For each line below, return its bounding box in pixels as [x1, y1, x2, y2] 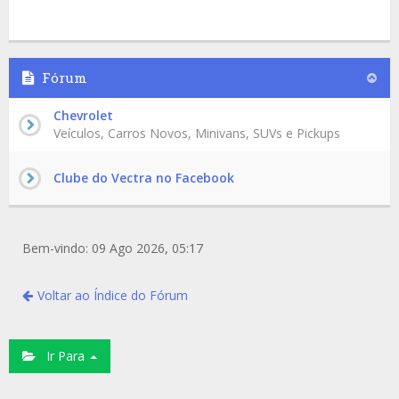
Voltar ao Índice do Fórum [37, 287, 188, 304]
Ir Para [36, 347, 88, 364]
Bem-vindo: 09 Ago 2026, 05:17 [22, 240, 203, 256]
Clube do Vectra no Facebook [53, 169, 234, 186]
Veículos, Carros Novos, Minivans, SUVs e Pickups [53, 125, 340, 142]
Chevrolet [53, 107, 113, 124]
